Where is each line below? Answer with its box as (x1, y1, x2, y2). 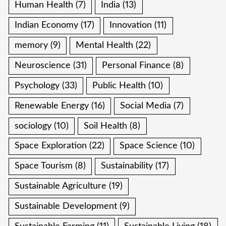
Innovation (109, 21, 152, 30)
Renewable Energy (15, 101, 89, 110)
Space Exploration (15, 141, 87, 151)
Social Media (120, 101, 172, 110)
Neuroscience (15, 61, 71, 70)
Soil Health (84, 121, 128, 131)
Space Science (120, 141, 178, 151)
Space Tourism (15, 161, 73, 171)
